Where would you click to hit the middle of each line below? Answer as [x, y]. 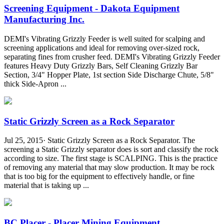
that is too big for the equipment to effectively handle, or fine [99, 176]
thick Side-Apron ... [35, 83]
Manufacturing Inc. [44, 19]
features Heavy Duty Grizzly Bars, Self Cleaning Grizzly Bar [101, 65]
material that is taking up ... [46, 185]
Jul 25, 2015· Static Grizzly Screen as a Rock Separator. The [99, 140]
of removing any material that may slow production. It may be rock [109, 167]
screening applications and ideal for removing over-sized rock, [102, 47]
